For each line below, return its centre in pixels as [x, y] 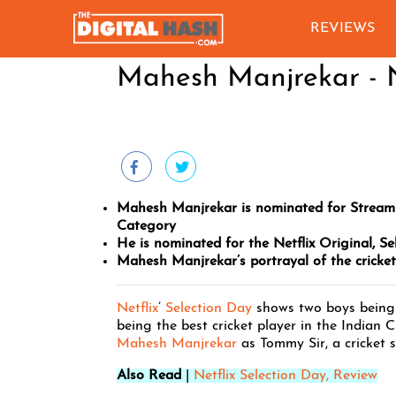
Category [146, 226]
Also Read [149, 376]
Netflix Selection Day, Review [286, 376]
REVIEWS [343, 28]
